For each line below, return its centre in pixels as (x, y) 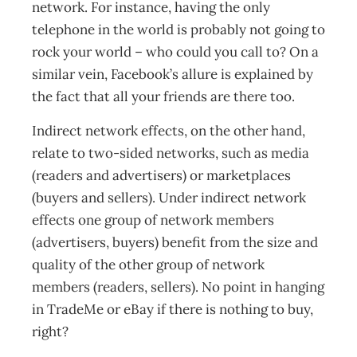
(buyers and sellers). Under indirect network (169, 198)
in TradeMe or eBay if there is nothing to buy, (173, 309)
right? (50, 331)
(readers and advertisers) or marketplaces (161, 175)
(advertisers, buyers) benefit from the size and (175, 242)
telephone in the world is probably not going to (178, 29)
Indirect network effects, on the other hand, (169, 131)
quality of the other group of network (148, 265)
